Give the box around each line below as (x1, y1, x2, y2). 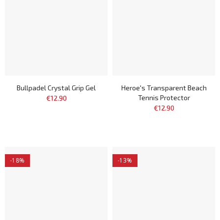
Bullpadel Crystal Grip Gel (17, 83, 96, 92)
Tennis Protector (137, 93, 190, 102)
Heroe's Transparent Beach (121, 83, 207, 92)
